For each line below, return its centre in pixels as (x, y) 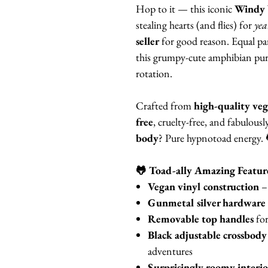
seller (147, 41)
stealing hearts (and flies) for (195, 25)
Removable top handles (201, 219)
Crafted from (165, 106)
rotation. (154, 74)
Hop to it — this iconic (185, 9)
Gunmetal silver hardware (207, 203)
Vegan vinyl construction (203, 187)
